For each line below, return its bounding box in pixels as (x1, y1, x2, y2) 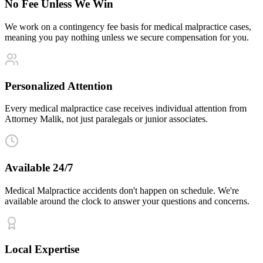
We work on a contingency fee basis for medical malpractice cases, (5, 21, 251, 32)
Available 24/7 (5, 161, 73, 174)
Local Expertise (5, 243, 79, 256)
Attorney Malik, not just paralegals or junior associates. (5, 114, 208, 124)
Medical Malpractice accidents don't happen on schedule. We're (5, 185, 239, 195)
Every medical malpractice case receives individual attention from (5, 103, 247, 114)
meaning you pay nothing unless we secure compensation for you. (5, 32, 249, 42)
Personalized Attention (5, 79, 113, 92)
